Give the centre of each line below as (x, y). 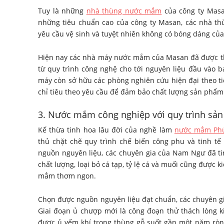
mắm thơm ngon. (67, 175)
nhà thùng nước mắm (124, 10)
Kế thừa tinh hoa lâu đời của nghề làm (106, 129)
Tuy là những (62, 10)
